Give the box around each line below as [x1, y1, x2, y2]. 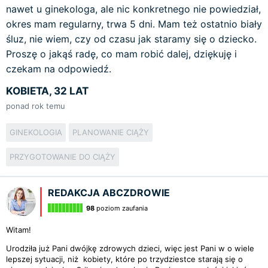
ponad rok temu [6, 101, 65, 111]
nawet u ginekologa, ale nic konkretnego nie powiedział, [6, 3, 261, 15]
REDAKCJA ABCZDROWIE [48, 187, 170, 199]
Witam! [6, 225, 31, 234]
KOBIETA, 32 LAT [6, 85, 89, 97]
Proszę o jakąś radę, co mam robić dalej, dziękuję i [6, 48, 237, 60]
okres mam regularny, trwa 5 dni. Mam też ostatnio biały [6, 18, 262, 30]
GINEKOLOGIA [10, 127, 62, 137]
